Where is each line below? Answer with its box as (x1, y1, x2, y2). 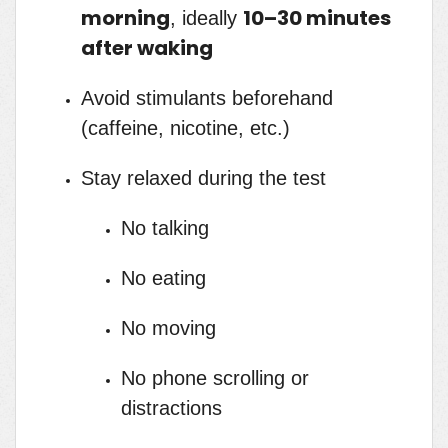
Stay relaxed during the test (81, 167, 326, 190)
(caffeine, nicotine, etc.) (81, 117, 290, 140)
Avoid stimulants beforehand (81, 87, 333, 110)
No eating (121, 267, 206, 290)
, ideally (170, 7, 243, 30)
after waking (81, 34, 213, 63)
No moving (121, 317, 216, 340)
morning (81, 4, 170, 33)
